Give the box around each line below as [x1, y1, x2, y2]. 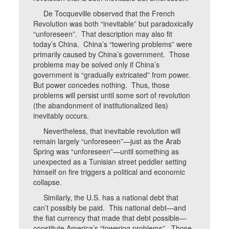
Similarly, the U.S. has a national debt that [33, 192, 179, 202]
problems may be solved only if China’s [33, 59, 160, 70]
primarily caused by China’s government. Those [33, 49, 190, 59]
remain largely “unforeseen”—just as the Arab [33, 136, 181, 146]
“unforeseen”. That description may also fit [33, 29, 173, 39]
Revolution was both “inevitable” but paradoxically [33, 18, 194, 29]
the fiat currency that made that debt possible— [33, 213, 187, 223]
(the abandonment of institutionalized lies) [33, 100, 169, 110]
